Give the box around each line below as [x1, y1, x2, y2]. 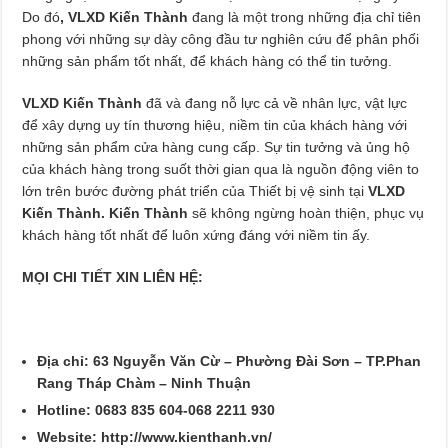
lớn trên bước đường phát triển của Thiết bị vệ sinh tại [22, 182, 365, 199]
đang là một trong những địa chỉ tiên [188, 8, 422, 25]
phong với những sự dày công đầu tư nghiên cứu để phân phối [22, 30, 420, 47]
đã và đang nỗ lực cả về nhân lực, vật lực [142, 94, 408, 111]
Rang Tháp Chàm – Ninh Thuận [37, 374, 252, 391]
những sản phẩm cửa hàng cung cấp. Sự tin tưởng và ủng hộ [22, 138, 411, 155]
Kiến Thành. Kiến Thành [22, 204, 189, 221]
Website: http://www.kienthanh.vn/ [37, 428, 273, 445]
